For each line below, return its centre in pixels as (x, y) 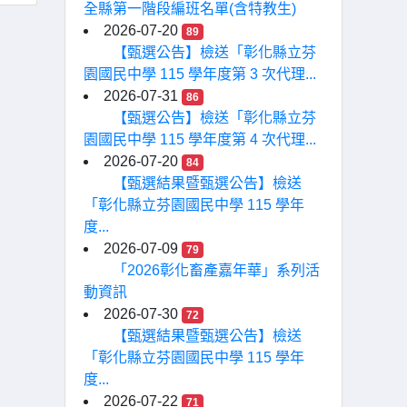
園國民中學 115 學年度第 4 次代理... (200, 139)
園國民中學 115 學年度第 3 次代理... (200, 74)
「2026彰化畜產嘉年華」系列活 (216, 270)
